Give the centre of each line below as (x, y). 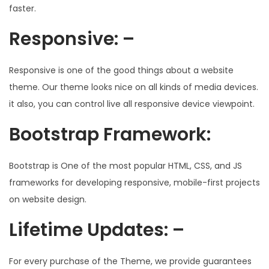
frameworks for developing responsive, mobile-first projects (134, 183)
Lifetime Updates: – (97, 230)
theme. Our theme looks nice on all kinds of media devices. (134, 87)
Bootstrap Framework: (110, 135)
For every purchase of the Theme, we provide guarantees (130, 261)
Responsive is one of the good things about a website (121, 71)
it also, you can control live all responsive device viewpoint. (132, 104)
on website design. (48, 200)
